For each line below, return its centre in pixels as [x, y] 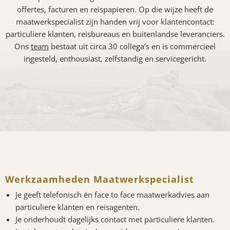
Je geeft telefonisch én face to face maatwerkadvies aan [112, 195]
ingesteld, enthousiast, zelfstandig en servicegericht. [115, 59]
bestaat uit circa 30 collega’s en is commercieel [132, 46]
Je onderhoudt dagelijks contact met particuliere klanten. [115, 219]
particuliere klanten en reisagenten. [78, 207]
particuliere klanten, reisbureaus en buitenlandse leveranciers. [115, 34]
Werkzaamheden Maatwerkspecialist [100, 179]
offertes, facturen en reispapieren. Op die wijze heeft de [115, 9]
